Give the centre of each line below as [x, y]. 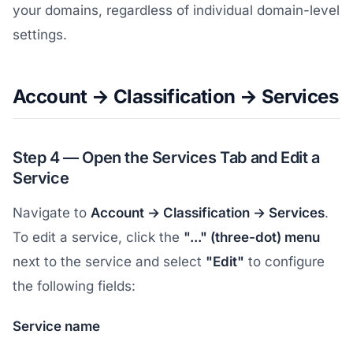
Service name [56, 326]
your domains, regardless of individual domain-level [176, 10]
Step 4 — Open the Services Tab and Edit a [166, 157]
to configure [284, 261]
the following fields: [74, 286]
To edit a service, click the [98, 237]
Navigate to [52, 212]
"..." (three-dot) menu [252, 237]
